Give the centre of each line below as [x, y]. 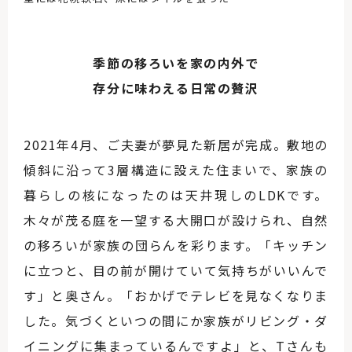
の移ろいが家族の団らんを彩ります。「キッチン [176, 246]
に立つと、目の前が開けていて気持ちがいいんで [176, 271]
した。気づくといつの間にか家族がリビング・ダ [176, 321]
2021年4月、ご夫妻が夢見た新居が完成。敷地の [176, 145]
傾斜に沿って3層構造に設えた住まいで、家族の [176, 170]
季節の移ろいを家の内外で [176, 63]
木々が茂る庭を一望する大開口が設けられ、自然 [176, 220]
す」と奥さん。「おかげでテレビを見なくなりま [176, 296]
